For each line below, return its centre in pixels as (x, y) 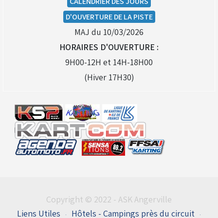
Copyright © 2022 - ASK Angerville (109, 200)
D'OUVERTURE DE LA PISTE (109, 17)
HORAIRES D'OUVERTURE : (109, 47)
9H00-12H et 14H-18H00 (109, 62)
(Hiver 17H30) (109, 77)
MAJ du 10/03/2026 (109, 32)
